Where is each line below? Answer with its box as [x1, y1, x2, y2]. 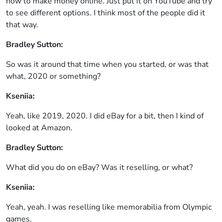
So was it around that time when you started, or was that [6, 59, 209, 70]
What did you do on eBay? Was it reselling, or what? [6, 162, 193, 173]
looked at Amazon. [6, 122, 72, 133]
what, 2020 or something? [6, 71, 101, 82]
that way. [6, 19, 38, 30]
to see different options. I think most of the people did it [6, 7, 205, 18]
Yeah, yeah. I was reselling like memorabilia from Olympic [6, 202, 212, 213]
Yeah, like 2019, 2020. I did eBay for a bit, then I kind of [6, 111, 204, 121]
